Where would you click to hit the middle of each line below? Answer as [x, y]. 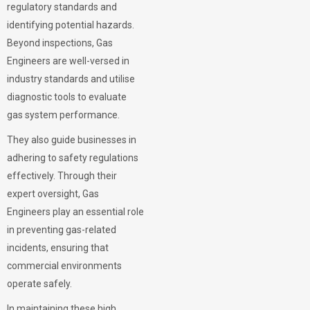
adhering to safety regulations [73, 158]
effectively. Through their [62, 176]
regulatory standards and [62, 7]
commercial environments [64, 266]
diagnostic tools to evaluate [67, 97]
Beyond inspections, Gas [60, 43]
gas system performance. [64, 115]
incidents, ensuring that [58, 248]
